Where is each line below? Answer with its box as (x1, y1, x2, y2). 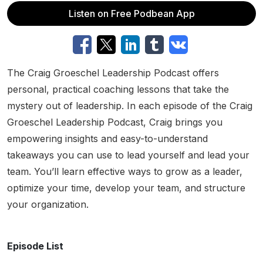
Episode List (7, 240, 63, 252)
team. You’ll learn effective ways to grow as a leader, (7, 166, 242, 177)
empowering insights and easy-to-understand (7, 133, 208, 144)
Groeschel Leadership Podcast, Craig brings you (7, 116, 222, 128)
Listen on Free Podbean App (68, 8, 195, 19)
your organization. (7, 198, 89, 210)
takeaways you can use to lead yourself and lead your (7, 149, 249, 161)
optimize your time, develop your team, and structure (7, 182, 245, 194)
